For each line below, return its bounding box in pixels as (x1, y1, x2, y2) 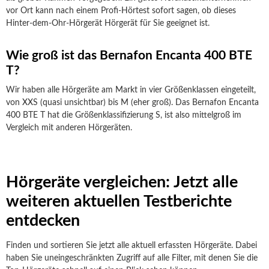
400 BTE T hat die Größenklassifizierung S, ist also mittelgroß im (6, 111, 241, 119)
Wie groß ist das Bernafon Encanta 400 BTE (6, 49, 252, 62)
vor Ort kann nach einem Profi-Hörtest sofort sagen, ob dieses (6, 7, 236, 15)
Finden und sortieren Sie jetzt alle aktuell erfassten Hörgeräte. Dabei (6, 241, 257, 250)
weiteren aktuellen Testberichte (6, 193, 232, 210)
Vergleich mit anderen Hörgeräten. (6, 124, 132, 132)
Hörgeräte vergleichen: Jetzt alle (6, 174, 238, 190)
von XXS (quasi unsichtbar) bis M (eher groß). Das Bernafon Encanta (6, 98, 259, 107)
